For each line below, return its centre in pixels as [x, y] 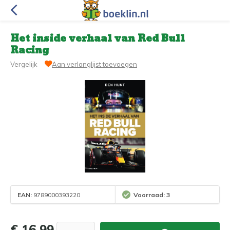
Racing [30, 51]
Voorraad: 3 [152, 195]
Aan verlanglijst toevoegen [94, 64]
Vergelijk [24, 64]
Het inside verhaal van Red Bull [98, 39]
